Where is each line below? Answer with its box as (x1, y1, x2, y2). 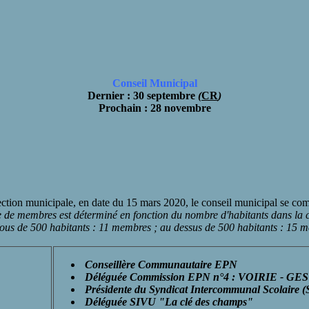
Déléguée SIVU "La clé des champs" (82, 295, 253, 308)
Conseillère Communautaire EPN (82, 258, 237, 270)
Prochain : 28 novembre (98, 102, 211, 114)
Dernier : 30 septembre (88, 90, 198, 101)
